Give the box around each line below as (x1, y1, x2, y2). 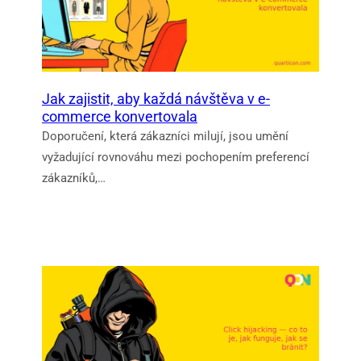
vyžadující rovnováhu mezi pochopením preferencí (42, 149, 309, 164)
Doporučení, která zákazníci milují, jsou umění (42, 128, 288, 143)
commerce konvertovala (42, 107, 197, 125)
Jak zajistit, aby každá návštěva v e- (42, 89, 270, 107)
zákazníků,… (42, 170, 106, 185)
